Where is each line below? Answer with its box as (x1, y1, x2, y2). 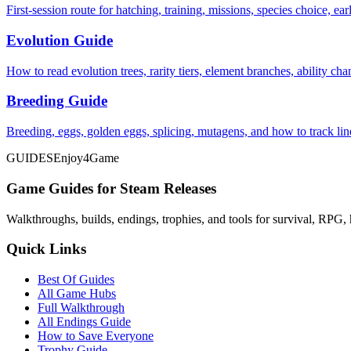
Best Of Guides (38, 273, 114, 287)
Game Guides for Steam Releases (6, 179, 216, 197)
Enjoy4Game (53, 151, 119, 165)
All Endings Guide (38, 315, 131, 329)
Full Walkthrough (38, 301, 125, 315)
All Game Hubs (38, 287, 116, 301)
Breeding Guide (6, 92, 107, 110)
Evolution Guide (6, 32, 113, 49)
